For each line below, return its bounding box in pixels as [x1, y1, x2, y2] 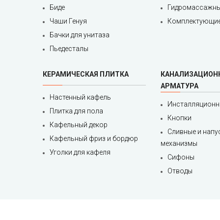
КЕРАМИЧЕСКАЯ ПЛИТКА [43, 70, 129, 79]
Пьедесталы [50, 45, 88, 53]
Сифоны [167, 153, 194, 162]
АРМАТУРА [161, 82, 198, 90]
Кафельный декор [50, 121, 108, 129]
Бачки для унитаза [50, 31, 110, 39]
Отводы [167, 167, 192, 175]
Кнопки [167, 114, 192, 122]
